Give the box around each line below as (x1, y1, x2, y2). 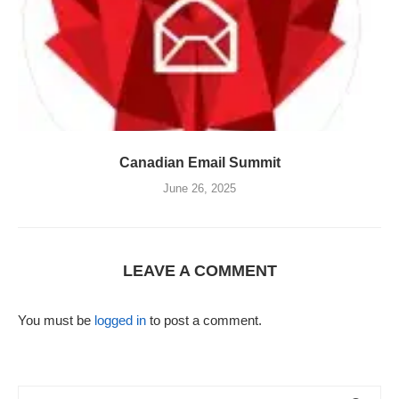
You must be (18, 313, 94, 329)
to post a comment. (146, 313, 262, 329)
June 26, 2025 (163, 182, 236, 196)
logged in (94, 313, 146, 329)
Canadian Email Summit (118, 155, 281, 171)
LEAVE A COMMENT (122, 262, 277, 281)
